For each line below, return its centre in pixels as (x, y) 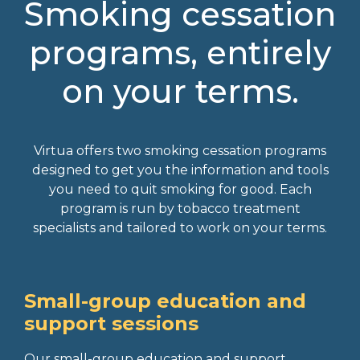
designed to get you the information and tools (180, 170)
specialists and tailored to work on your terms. (180, 228)
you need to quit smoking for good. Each (180, 189)
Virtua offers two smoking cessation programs (180, 151)
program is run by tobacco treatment (180, 209)
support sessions (111, 323)
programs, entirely (180, 53)
